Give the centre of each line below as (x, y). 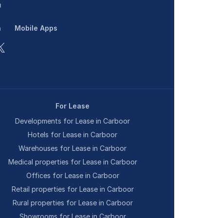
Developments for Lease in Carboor (73, 121)
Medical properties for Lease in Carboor (73, 162)
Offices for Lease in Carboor (73, 175)
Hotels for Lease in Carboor (73, 135)
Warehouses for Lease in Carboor (73, 148)
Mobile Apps (36, 28)
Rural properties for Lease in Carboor (73, 203)
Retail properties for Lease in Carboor (73, 189)
